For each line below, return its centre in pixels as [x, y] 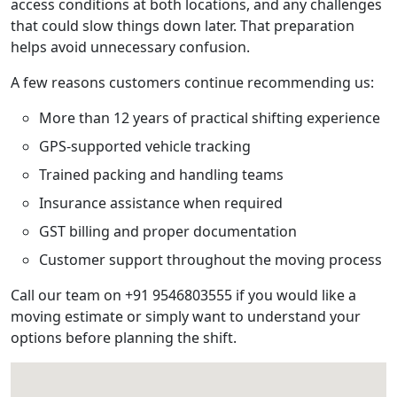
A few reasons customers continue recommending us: [192, 82]
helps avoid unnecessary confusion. [130, 47]
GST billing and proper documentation [168, 231]
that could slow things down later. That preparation [183, 26]
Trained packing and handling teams [161, 175]
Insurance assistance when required [161, 203]
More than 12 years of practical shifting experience [210, 118]
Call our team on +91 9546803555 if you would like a [183, 295]
